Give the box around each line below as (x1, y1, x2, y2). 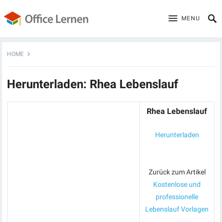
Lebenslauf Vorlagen (145, 205, 209, 213)
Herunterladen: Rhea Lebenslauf (7, 77, 179, 91)
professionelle (156, 193, 199, 201)
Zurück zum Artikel (148, 168, 206, 176)
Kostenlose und (153, 180, 201, 188)
